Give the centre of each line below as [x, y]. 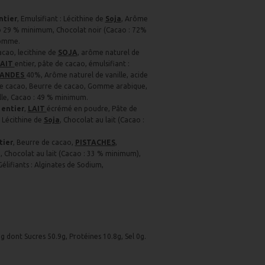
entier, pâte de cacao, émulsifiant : [72, 64]
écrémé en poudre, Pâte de [92, 109]
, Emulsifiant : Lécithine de [61, 19]
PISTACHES [95, 142]
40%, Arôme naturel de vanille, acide [87, 75]
